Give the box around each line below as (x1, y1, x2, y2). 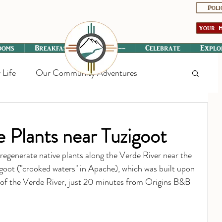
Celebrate (145, 44, 180, 53)
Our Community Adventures (36, 66, 137, 79)
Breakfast (34, 44, 71, 53)
